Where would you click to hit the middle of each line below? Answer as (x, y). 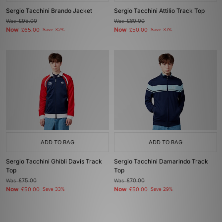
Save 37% (161, 30)
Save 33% (54, 189)
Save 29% (162, 189)
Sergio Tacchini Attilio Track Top (159, 11)
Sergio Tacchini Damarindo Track (161, 161)
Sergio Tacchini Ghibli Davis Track (54, 161)
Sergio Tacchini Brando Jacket (49, 11)
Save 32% (54, 30)
